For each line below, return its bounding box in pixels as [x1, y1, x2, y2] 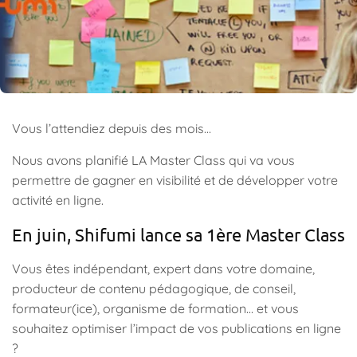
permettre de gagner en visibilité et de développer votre [12, 172, 338, 189]
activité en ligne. [12, 192, 104, 209]
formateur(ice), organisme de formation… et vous [12, 300, 299, 317]
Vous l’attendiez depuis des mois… [12, 120, 211, 137]
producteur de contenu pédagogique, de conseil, [12, 280, 296, 297]
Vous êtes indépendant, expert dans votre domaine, [12, 261, 315, 277]
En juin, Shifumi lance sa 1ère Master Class [12, 224, 345, 245]
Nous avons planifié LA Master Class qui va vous [12, 152, 295, 169]
